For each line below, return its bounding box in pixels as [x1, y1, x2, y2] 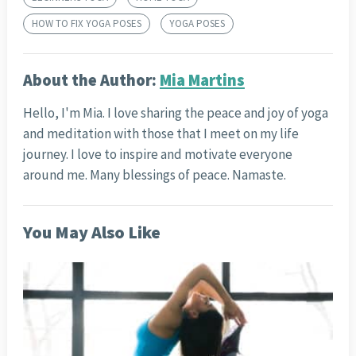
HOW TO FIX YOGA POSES [31, 16, 141, 30]
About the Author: [22, 69, 160, 91]
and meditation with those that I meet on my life [22, 124, 299, 142]
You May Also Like [22, 220, 161, 243]
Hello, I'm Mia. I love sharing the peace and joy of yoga [22, 103, 328, 122]
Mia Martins [159, 69, 245, 91]
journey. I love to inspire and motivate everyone [22, 145, 292, 163]
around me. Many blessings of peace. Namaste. [22, 165, 286, 184]
